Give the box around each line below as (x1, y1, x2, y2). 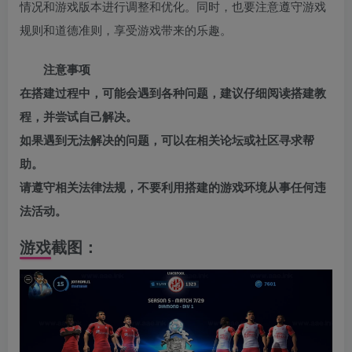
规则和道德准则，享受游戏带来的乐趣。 (20, 21, 232, 38)
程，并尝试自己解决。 (20, 108, 137, 126)
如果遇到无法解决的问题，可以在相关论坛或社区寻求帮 (20, 131, 314, 149)
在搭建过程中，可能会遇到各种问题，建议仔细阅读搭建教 (20, 84, 326, 102)
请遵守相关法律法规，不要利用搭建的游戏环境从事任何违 (20, 178, 326, 196)
